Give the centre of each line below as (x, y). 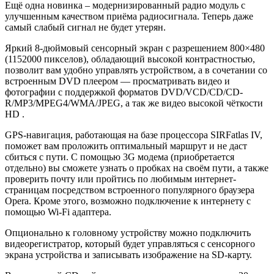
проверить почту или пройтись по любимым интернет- (120, 179)
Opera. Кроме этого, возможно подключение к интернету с (128, 201)
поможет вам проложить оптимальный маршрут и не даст (126, 146)
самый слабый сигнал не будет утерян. (85, 28)
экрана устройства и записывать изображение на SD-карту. (128, 255)
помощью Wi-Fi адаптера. (58, 212)
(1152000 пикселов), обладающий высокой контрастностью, (130, 59)
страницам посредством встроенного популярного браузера (130, 190)
